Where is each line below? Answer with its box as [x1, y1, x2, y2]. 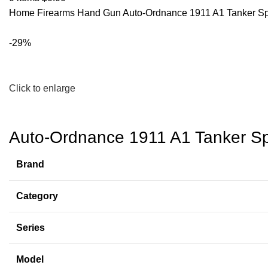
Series [16, 223, 45, 233]
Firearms [37, 8, 77, 18]
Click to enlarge [9, 83, 75, 94]
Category [16, 191, 58, 202]
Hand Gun [77, 8, 123, 18]
